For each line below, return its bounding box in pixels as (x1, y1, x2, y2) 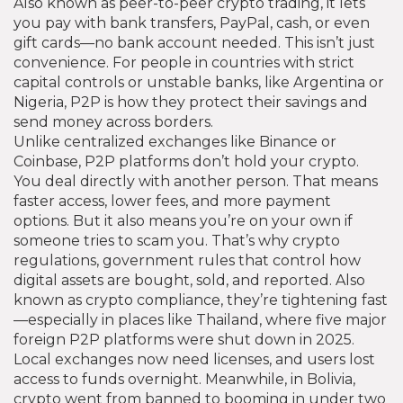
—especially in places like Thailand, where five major (13, 311, 387, 329)
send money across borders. (13, 113, 213, 131)
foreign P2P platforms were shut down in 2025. (13, 331, 354, 349)
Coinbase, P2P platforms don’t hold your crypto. (13, 153, 359, 171)
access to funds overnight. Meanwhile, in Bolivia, (13, 371, 355, 389)
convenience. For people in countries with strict (13, 54, 354, 72)
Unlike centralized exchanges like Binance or (13, 133, 336, 151)
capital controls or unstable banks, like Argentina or (13, 74, 384, 92)
